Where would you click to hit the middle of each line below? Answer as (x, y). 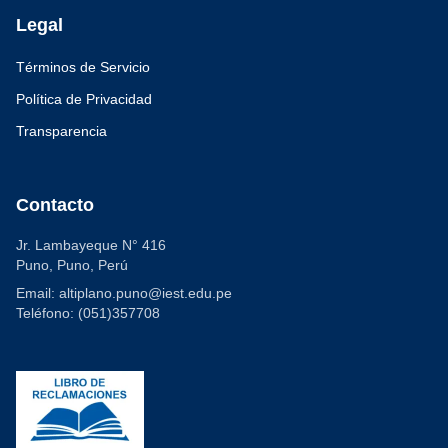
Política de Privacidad (84, 99)
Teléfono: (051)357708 (88, 313)
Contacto (55, 205)
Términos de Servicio (83, 67)
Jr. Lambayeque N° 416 (91, 245)
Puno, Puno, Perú (72, 265)
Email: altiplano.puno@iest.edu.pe (124, 293)
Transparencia (61, 131)
